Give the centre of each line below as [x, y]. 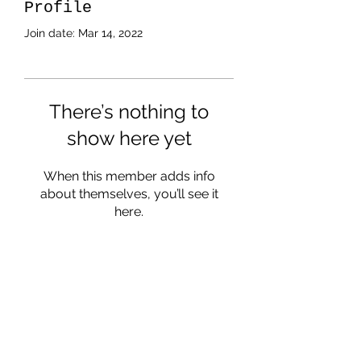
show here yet [129, 138]
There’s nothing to [129, 112]
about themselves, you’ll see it [129, 194]
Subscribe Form [129, 296]
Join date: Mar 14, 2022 [83, 33]
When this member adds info [129, 176]
